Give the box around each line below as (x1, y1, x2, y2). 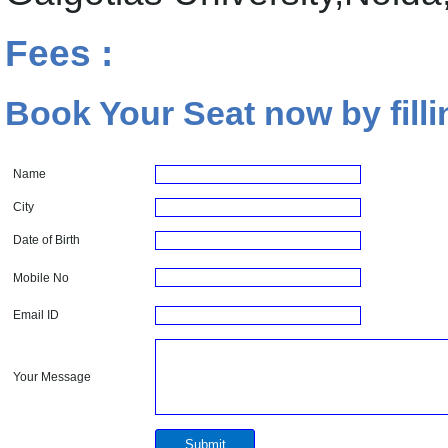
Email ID (13, 308, 60, 322)
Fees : (5, 33, 113, 74)
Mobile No (13, 271, 70, 285)
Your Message (13, 370, 92, 384)
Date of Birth (13, 233, 81, 247)
